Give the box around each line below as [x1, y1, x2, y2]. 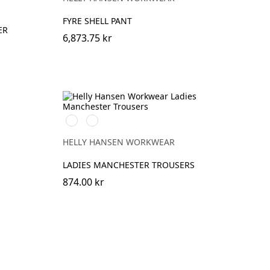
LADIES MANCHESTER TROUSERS [62, 159, 195, 171]
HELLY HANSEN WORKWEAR [62, 136, 175, 148]
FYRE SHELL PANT [62, 14, 132, 27]
